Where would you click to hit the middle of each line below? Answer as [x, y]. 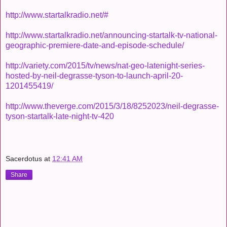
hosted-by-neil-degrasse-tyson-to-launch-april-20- [94, 76]
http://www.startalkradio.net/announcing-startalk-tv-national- [111, 35]
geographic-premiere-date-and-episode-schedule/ [95, 46]
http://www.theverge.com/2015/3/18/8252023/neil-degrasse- [112, 106]
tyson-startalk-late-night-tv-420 [60, 117]
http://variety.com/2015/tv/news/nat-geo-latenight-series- [105, 66]
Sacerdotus [24, 158]
